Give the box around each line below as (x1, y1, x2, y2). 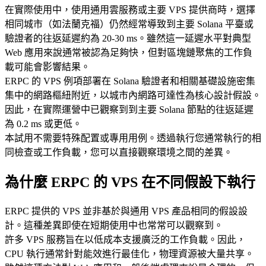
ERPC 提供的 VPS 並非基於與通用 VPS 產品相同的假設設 (5, 205, 248, 216)
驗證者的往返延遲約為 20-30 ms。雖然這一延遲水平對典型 (5, 33, 251, 43)
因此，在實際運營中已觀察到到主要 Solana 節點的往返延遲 (5, 104, 254, 115)
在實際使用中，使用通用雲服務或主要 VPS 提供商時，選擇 (5, 4, 255, 15)
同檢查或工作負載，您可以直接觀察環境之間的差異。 (5, 147, 233, 157)
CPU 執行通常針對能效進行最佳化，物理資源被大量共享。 (5, 248, 254, 259)
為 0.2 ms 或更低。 (5, 118, 82, 129)
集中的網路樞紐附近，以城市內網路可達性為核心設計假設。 (5, 90, 261, 100)
